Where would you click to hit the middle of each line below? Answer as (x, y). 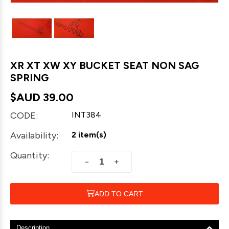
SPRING (29, 78)
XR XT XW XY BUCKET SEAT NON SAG (105, 66)
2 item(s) (89, 135)
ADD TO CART (119, 194)
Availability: (34, 136)
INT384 (86, 115)
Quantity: (30, 156)
